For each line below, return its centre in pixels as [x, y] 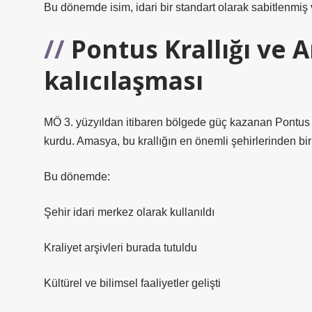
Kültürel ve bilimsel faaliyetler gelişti [132, 283]
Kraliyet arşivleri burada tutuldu [120, 248]
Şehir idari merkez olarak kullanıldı [129, 212]
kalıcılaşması [124, 80]
